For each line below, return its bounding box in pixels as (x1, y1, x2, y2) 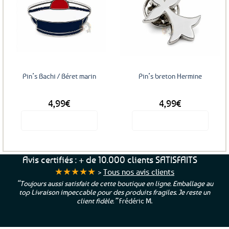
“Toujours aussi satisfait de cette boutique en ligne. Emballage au (16, 179, 213, 188)
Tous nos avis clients (103, 167, 174, 177)
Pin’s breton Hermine (138, 72, 202, 81)
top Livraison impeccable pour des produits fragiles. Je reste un (19, 188, 210, 196)
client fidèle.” (77, 196, 118, 205)
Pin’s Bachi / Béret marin (22, 72, 96, 81)
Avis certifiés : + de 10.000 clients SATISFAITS (22, 154, 198, 165)
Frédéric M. (118, 196, 152, 205)
